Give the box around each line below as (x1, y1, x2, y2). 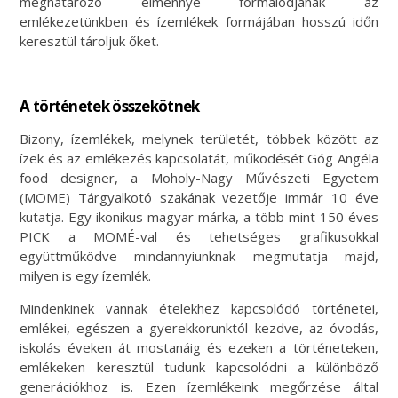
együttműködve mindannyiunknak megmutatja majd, (20, 246, 378, 265)
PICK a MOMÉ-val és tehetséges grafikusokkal (20, 227, 378, 245)
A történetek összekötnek (20, 95, 200, 116)
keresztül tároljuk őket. (20, 31, 160, 50)
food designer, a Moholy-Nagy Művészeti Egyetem (20, 168, 378, 187)
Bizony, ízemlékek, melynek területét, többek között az (20, 129, 378, 147)
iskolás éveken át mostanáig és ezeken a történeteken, (20, 338, 378, 356)
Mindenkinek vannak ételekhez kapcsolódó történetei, (20, 298, 378, 317)
